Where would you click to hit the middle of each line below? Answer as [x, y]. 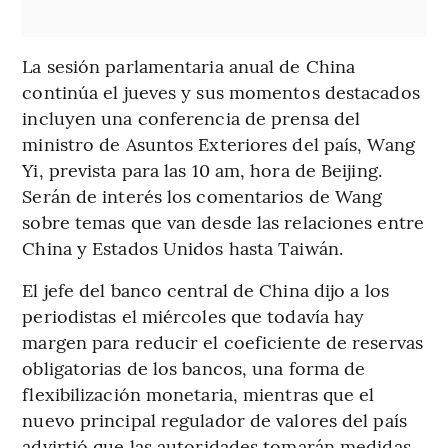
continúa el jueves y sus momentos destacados [221, 91]
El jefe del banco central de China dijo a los [205, 289]
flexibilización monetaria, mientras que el [198, 393]
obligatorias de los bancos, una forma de [194, 367]
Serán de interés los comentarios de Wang [202, 195]
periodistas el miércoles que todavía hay [193, 315]
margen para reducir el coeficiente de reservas [222, 341]
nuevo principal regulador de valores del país [214, 419]
